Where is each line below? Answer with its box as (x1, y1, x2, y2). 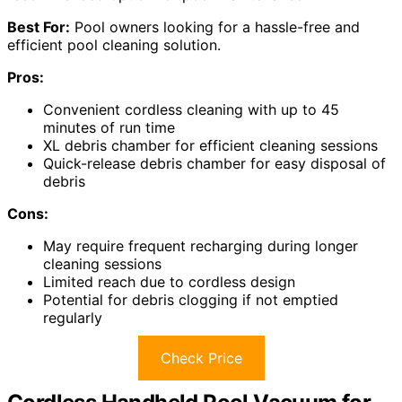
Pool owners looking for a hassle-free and (70, 18, 360, 37)
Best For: (7, 18, 70, 37)
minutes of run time (43, 118, 175, 137)
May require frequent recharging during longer (43, 237, 358, 256)
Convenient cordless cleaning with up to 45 (43, 100, 339, 119)
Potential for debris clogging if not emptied (43, 291, 338, 310)
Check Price (160, 349, 242, 368)
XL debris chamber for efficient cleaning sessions (43, 136, 378, 155)
